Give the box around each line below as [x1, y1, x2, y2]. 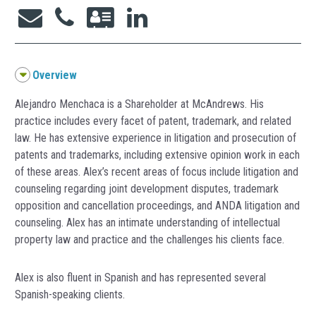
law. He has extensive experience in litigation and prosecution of [15, 131, 296, 145]
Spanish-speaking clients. [15, 288, 125, 301]
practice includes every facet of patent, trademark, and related [15, 114, 291, 128]
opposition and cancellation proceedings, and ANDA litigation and [15, 199, 300, 212]
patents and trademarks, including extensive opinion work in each [15, 148, 300, 162]
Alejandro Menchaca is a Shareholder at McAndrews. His [15, 97, 264, 111]
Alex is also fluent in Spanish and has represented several [15, 271, 266, 284]
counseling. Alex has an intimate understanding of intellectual [15, 216, 280, 229]
